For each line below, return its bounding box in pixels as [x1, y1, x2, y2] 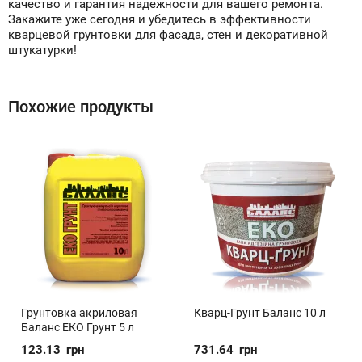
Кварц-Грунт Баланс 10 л [194, 306, 326, 319]
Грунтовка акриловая [21, 306, 137, 319]
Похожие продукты [8, 97, 154, 116]
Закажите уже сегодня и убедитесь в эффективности [8, 12, 311, 27]
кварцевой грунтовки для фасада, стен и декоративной [8, 27, 328, 42]
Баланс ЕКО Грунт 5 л [21, 321, 134, 334]
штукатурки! [8, 43, 77, 57]
